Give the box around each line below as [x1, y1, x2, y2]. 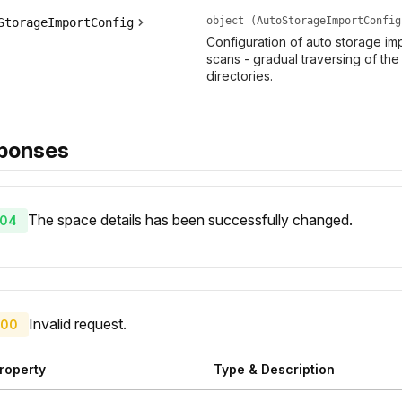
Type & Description [213, 362, 335, 378]
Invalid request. [29, 315, 127, 334]
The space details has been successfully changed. [28, 211, 353, 230]
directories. [205, 68, 273, 84]
